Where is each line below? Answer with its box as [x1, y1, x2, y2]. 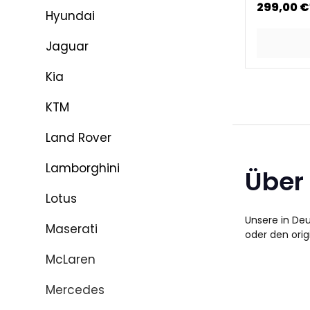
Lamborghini [46, 160, 120, 176]
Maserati [46, 221, 98, 237]
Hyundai [46, 8, 95, 24]
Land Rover [46, 129, 111, 146]
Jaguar [46, 38, 89, 55]
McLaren [46, 251, 95, 268]
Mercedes [46, 282, 104, 298]
